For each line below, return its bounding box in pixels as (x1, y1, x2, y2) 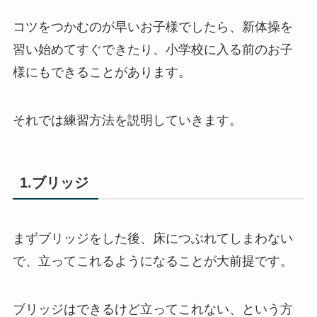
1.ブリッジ (19, 175, 88, 191)
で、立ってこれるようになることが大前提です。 (12, 254, 293, 269)
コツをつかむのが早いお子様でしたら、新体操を (12, 20, 293, 35)
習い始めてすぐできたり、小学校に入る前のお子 (12, 42, 293, 57)
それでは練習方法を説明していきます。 (12, 113, 242, 127)
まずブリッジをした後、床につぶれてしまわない (12, 231, 293, 246)
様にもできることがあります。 (12, 65, 191, 80)
